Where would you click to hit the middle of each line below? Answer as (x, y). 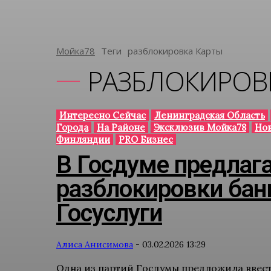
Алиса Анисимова (94, 244)
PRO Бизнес (145, 139)
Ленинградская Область (209, 115)
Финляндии (83, 139)
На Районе (121, 127)
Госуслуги (109, 213)
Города (72, 127)
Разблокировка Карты (175, 51)
